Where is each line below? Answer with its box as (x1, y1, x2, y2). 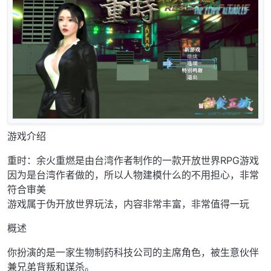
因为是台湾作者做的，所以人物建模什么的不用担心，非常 (7, 169, 259, 181)
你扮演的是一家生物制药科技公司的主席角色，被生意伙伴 (7, 246, 259, 259)
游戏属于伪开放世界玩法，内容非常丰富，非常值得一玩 (7, 198, 249, 211)
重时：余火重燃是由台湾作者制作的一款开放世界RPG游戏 (7, 154, 259, 167)
